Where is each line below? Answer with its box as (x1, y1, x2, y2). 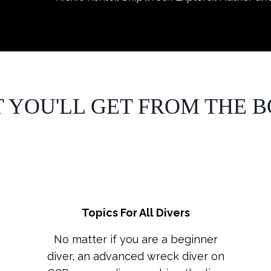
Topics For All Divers (81, 206, 190, 219)
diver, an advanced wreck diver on (47, 249, 224, 263)
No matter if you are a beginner (53, 232, 218, 246)
